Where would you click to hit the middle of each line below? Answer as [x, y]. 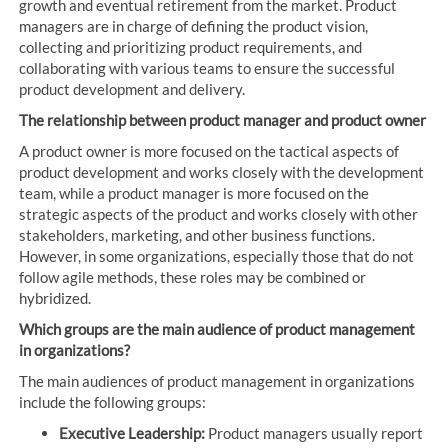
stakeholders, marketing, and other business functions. [197, 235]
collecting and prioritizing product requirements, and [191, 47]
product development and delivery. [132, 89]
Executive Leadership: [132, 433]
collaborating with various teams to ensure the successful [207, 68]
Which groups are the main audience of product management [217, 329]
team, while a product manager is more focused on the [194, 193]
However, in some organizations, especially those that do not [217, 256]
